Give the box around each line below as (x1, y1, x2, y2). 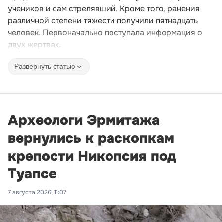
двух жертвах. (8, 39, 61, 50)
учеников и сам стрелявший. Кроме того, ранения (8, 3, 200, 14)
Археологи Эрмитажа (8, 111, 160, 129)
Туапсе (8, 165, 56, 183)
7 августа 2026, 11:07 (8, 188, 66, 196)
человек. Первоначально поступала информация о (8, 27, 202, 38)
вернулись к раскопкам (8, 129, 174, 147)
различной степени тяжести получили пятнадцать (8, 15, 198, 26)
